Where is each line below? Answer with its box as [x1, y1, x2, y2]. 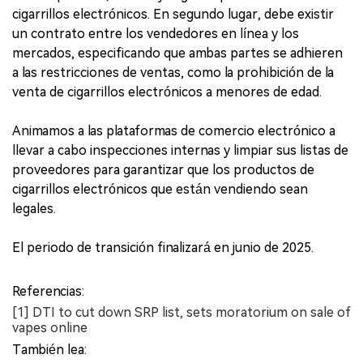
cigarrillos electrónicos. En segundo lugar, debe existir [12, 6, 334, 23]
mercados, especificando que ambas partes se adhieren [12, 45, 343, 62]
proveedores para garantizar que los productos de [12, 162, 314, 178]
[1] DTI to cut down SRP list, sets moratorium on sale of [12, 305, 351, 321]
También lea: [12, 342, 87, 358]
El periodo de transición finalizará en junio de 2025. [12, 240, 314, 256]
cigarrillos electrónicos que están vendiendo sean [12, 181, 308, 198]
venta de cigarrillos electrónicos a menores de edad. [12, 84, 322, 100]
